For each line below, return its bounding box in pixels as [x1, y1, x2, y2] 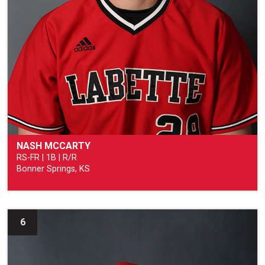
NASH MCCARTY [17, 140, 91, 151]
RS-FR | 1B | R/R [17, 152, 77, 163]
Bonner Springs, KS [17, 163, 90, 174]
